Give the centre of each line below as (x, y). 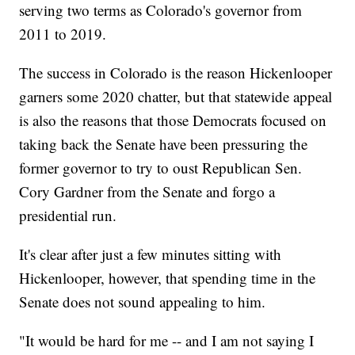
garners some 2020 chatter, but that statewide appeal (176, 97)
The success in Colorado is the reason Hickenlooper (176, 73)
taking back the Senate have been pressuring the (164, 144)
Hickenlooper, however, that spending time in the (168, 278)
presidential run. (68, 216)
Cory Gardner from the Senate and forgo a (147, 192)
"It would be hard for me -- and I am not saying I (167, 341)
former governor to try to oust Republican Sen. (161, 168)
